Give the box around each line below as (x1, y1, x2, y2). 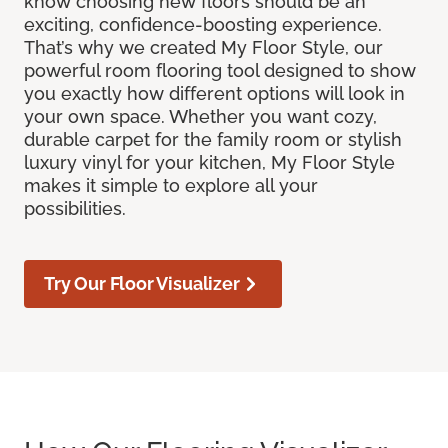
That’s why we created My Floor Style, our (24, 37, 383, 59)
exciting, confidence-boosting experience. (24, 14, 382, 36)
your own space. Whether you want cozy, (24, 106, 377, 128)
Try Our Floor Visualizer (44, 273, 240, 295)
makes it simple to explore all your (24, 175, 318, 197)
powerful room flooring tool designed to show (24, 60, 416, 82)
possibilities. (24, 198, 126, 220)
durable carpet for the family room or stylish (24, 129, 402, 151)
